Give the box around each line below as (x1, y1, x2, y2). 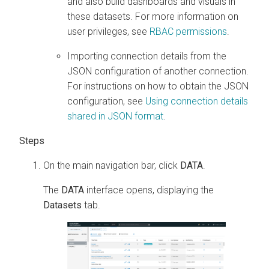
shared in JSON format (67, 110, 163, 122)
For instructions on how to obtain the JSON (67, 80, 249, 92)
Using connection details (145, 95, 248, 107)
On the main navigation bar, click (43, 159, 180, 171)
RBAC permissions (150, 25, 227, 37)
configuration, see (67, 95, 145, 107)
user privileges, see (67, 25, 150, 37)
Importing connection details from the (67, 50, 226, 62)
